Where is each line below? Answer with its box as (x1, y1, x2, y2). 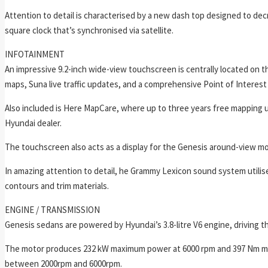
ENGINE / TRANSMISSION (5, 203, 100, 215)
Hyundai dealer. (5, 117, 62, 129)
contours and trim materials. (5, 179, 109, 191)
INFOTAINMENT (5, 48, 65, 60)
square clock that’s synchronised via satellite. (5, 24, 173, 36)
